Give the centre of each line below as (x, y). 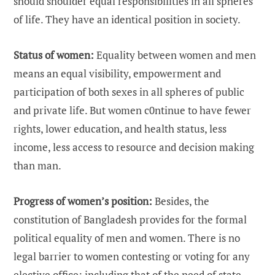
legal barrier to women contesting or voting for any (132, 257)
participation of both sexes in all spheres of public (129, 92)
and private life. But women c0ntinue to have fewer (132, 110)
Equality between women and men (175, 55)
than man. (37, 166)
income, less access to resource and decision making (134, 147)
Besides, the (181, 201)
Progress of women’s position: (83, 201)
